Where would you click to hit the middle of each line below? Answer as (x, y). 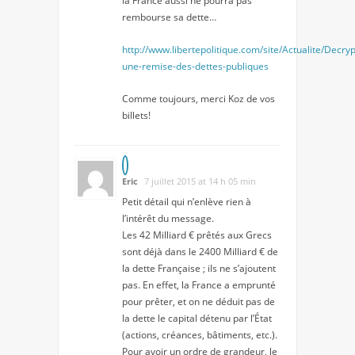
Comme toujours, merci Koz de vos (198, 98)
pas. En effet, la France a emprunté (199, 284)
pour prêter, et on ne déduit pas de (198, 301)
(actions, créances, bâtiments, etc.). (200, 334)
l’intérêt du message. (168, 218)
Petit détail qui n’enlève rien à (187, 201)
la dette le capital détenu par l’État (197, 318)
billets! (136, 115)
